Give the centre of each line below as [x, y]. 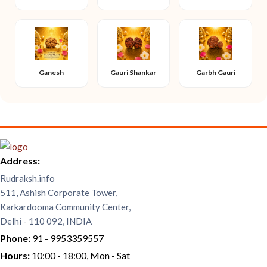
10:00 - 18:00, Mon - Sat [81, 255]
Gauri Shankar [133, 72]
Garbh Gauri [215, 72]
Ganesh [52, 72]
